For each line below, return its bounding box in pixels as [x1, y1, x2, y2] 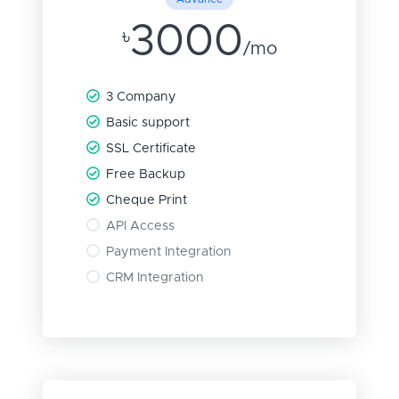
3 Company [106, 91, 177, 104]
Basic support [106, 117, 191, 130]
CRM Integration [106, 272, 205, 285]
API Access [106, 220, 175, 233]
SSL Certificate [106, 142, 197, 156]
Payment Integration [106, 246, 232, 259]
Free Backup [106, 168, 186, 182]
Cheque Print [106, 194, 188, 208]
